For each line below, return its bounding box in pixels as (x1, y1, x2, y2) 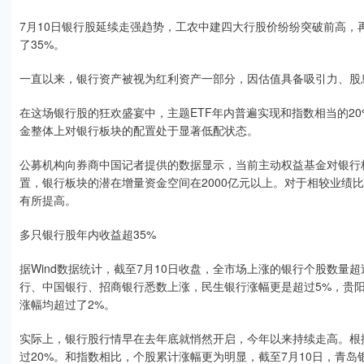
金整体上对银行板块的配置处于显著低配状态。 (19, 122, 258, 138)
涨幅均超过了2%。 (19, 296, 115, 312)
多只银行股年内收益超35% (19, 226, 156, 242)
